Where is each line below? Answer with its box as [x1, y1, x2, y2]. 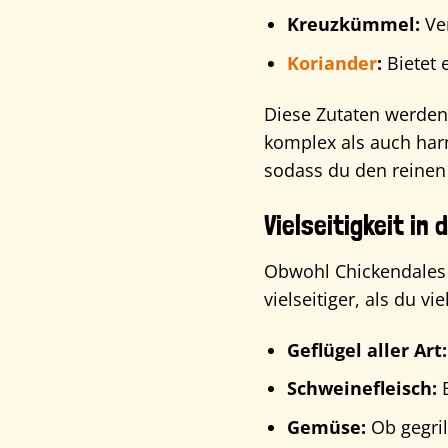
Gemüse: [286, 414, 366, 439]
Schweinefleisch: [286, 376, 437, 401]
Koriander [286, 50, 377, 75]
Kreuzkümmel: [286, 12, 420, 37]
